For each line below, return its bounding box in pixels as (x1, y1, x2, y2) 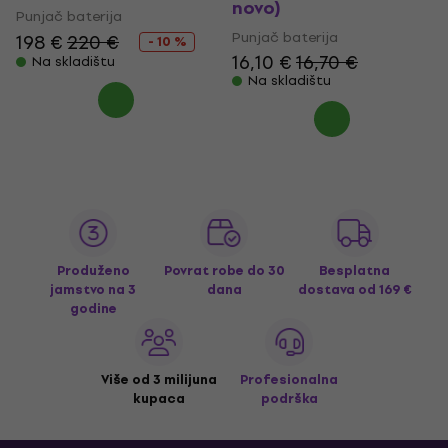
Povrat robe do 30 (163, 260, 285, 281)
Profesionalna (240, 369, 339, 390)
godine (69, 298, 117, 319)
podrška (260, 388, 318, 409)
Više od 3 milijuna (100, 369, 217, 390)
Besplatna (319, 260, 391, 281)
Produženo (56, 260, 130, 281)
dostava (297, 279, 358, 300)
